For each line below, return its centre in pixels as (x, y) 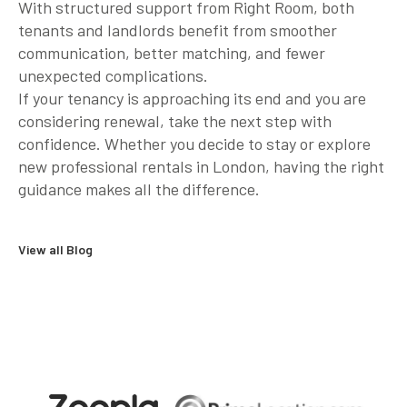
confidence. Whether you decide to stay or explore (194, 143)
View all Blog (55, 249)
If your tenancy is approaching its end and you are (192, 98)
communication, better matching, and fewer (172, 52)
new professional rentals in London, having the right (201, 166)
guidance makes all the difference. (139, 189)
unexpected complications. (113, 75)
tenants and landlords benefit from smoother (178, 30)
